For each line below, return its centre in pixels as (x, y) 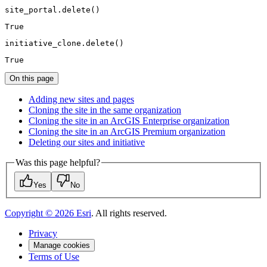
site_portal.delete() (52, 10)
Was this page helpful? (58, 163)
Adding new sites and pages (81, 100)
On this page (32, 79)
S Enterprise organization (182, 121)
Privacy (43, 233)
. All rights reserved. (129, 213)
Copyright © (30, 213)
